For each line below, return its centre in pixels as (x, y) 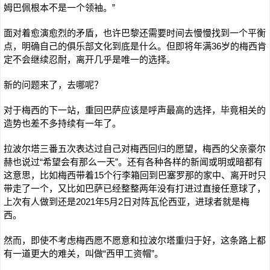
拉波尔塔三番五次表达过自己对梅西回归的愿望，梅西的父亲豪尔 (135, 149)
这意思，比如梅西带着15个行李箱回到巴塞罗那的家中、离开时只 (135, 175)
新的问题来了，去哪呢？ (53, 85)
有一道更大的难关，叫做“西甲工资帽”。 (83, 253)
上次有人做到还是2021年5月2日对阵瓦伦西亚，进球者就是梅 (127, 202)
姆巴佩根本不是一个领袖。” (59, 8)
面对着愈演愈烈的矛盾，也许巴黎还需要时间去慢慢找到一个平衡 (135, 33)
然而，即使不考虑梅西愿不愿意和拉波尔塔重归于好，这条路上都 (135, 240)
